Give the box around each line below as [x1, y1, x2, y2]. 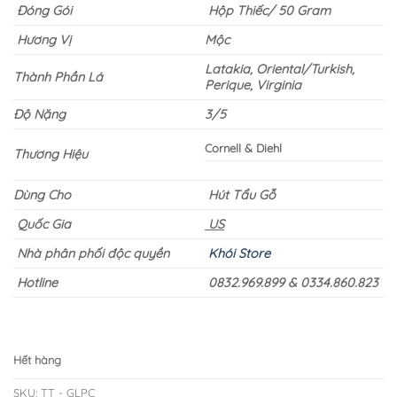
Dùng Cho [13, 187, 71, 204]
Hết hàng [13, 352, 61, 367]
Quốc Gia [13, 216, 74, 233]
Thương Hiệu [13, 146, 91, 163]
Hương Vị [13, 32, 71, 49]
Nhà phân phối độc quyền [13, 245, 176, 262]
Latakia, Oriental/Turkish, [205, 61, 355, 78]
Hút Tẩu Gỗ [208, 187, 276, 204]
